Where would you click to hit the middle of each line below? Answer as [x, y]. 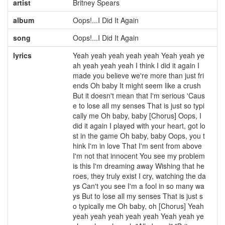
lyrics [22, 55]
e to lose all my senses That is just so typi [138, 105]
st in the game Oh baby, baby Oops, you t [139, 136]
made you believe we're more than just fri [138, 75]
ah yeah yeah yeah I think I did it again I [136, 65]
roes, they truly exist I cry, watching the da [139, 176]
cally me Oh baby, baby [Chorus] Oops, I [137, 116]
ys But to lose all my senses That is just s [138, 196]
